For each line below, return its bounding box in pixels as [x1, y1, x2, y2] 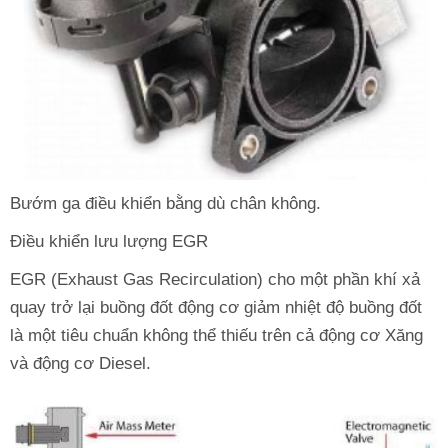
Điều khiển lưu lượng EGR [10, 232, 208, 252]
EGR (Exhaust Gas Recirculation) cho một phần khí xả [10, 270, 420, 290]
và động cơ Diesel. [10, 354, 151, 374]
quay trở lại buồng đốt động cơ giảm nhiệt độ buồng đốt [10, 298, 422, 318]
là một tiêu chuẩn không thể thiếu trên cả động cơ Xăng [10, 326, 423, 346]
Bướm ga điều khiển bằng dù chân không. [10, 194, 321, 214]
